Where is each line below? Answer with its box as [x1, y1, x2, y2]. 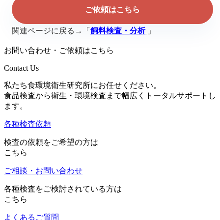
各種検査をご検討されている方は [4, 185, 122, 193]
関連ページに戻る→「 [12, 27, 90, 35]
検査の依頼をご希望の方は [4, 138, 98, 147]
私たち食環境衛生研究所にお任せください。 [4, 81, 161, 90]
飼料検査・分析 [90, 27, 145, 35]
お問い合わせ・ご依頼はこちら [4, 46, 114, 55]
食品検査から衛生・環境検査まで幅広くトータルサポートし [4, 91, 216, 100]
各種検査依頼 [4, 120, 51, 129]
